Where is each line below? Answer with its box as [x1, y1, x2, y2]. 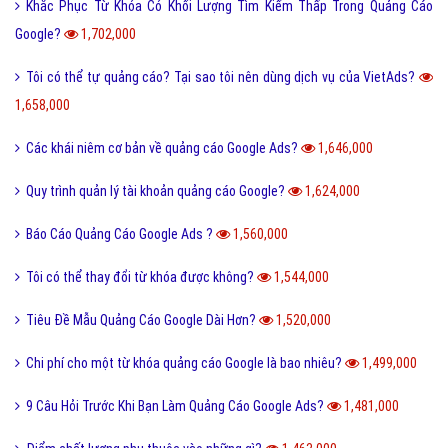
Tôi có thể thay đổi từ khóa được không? [26, 269, 257, 286]
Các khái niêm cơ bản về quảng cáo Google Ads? [26, 140, 301, 157]
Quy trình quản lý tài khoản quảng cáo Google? [26, 183, 288, 200]
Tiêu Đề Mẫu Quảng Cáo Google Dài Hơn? [26, 312, 259, 329]
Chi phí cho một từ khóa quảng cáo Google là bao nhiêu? [26, 355, 345, 372]
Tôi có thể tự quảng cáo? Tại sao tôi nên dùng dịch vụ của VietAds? [26, 69, 419, 86]
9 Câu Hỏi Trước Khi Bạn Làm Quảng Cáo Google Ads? [26, 398, 327, 415]
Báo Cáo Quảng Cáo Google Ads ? [26, 226, 216, 243]
